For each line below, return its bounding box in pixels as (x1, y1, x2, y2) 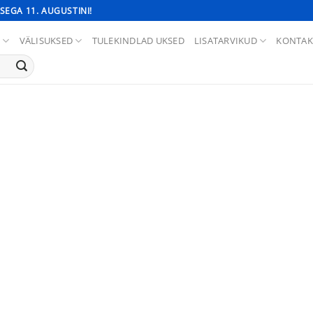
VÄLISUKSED (19, 34, 73, 48)
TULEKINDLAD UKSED (92, 34, 184, 48)
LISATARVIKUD (194, 34, 257, 48)
